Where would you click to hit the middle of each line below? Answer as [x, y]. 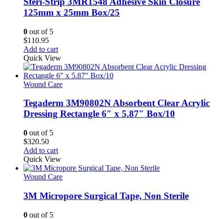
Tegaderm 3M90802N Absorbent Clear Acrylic [117, 103]
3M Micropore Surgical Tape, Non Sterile [106, 196]
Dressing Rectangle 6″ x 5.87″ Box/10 [99, 114]
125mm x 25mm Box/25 [72, 12]
